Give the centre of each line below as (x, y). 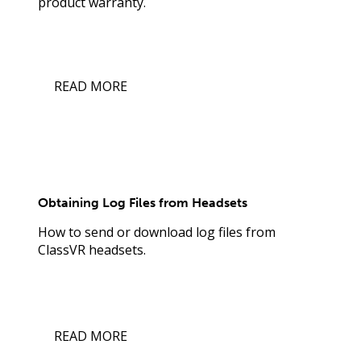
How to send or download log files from (157, 232)
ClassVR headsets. (92, 250)
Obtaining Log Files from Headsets (143, 203)
